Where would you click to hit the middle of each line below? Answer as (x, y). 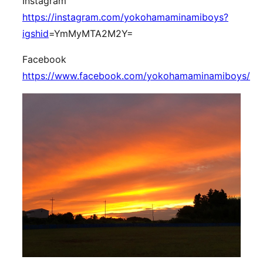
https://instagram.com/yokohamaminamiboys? (125, 17)
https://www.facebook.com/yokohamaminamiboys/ (136, 76)
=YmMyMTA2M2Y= (91, 33)
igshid (36, 33)
